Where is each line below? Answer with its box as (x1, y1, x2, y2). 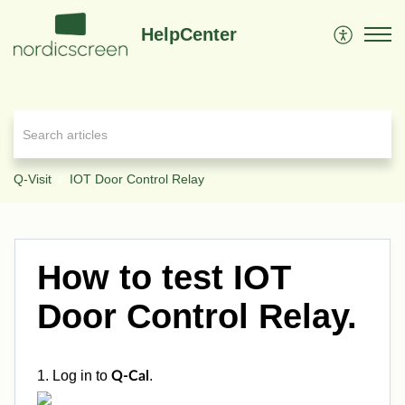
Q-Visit (14, 172, 52, 187)
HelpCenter (141, 24, 238, 44)
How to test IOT (37, 258, 291, 297)
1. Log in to (37, 368, 111, 384)
